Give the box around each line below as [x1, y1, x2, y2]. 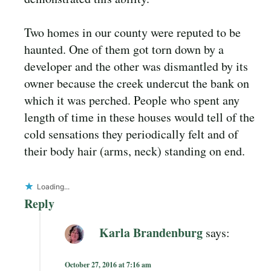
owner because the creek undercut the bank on [24, 74, 249, 91]
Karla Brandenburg [99, 223, 203, 241]
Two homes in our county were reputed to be [24, 24, 241, 41]
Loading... [37, 181, 70, 191]
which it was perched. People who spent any [24, 91, 240, 108]
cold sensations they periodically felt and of [24, 125, 238, 142]
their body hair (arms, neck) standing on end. [24, 142, 245, 159]
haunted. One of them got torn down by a [24, 41, 224, 57]
